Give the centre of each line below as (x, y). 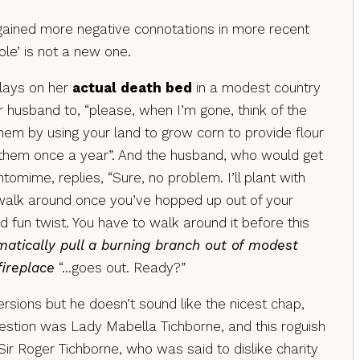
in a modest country (256, 88)
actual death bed (132, 88)
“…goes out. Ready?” (120, 268)
